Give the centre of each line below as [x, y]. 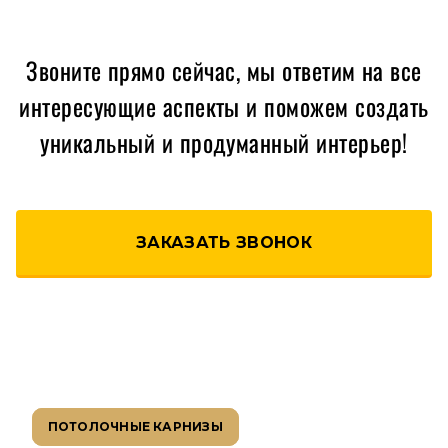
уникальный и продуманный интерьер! [224, 141]
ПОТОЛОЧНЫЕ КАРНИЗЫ [135, 426]
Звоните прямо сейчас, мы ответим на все [224, 69]
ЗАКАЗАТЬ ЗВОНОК [224, 242]
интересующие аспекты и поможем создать [224, 105]
